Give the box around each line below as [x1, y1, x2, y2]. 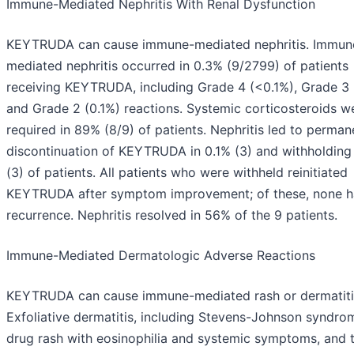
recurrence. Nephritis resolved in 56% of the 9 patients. [6, 207, 337, 224]
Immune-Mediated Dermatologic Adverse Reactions [6, 247, 315, 264]
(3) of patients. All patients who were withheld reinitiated [6, 164, 348, 181]
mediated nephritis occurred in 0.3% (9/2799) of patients [6, 58, 348, 74]
